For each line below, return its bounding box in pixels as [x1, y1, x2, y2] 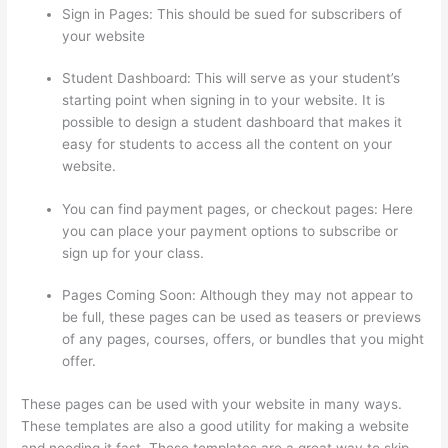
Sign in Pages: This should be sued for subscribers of [62, 6, 403, 23]
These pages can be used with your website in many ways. [21, 396, 403, 413]
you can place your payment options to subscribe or [62, 223, 399, 240]
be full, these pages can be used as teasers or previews [62, 309, 422, 326]
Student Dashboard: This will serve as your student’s [62, 70, 401, 87]
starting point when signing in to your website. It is [62, 92, 386, 109]
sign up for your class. [62, 245, 205, 262]
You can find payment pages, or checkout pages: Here [62, 201, 414, 218]
